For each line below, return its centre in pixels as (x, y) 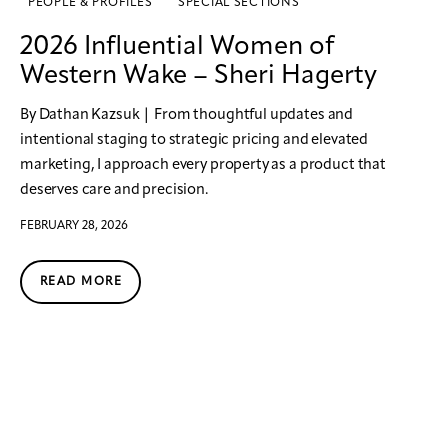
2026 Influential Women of (177, 47)
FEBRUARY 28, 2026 (74, 225)
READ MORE (81, 281)
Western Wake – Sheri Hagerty (198, 76)
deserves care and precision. (114, 191)
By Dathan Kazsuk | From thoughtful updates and (187, 116)
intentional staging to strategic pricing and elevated (194, 141)
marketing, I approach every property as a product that (203, 166)
